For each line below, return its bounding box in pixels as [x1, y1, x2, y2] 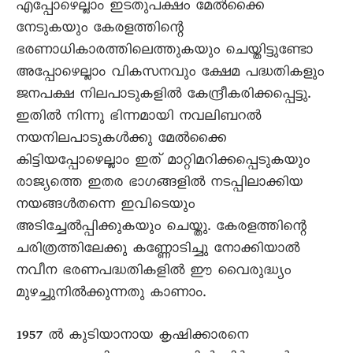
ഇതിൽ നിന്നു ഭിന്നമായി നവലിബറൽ [16, 107, 261, 129]
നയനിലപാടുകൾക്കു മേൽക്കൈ [16, 129, 226, 151]
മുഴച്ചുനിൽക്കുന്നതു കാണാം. [16, 284, 206, 306]
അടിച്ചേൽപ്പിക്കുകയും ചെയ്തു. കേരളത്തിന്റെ [16, 217, 307, 240]
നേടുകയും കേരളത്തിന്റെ [16, 19, 184, 41]
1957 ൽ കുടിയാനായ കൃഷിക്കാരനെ [16, 326, 248, 348]
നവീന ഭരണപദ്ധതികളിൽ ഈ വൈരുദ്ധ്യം [16, 262, 291, 284]
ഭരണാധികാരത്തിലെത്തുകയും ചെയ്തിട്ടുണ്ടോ [16, 41, 313, 63]
